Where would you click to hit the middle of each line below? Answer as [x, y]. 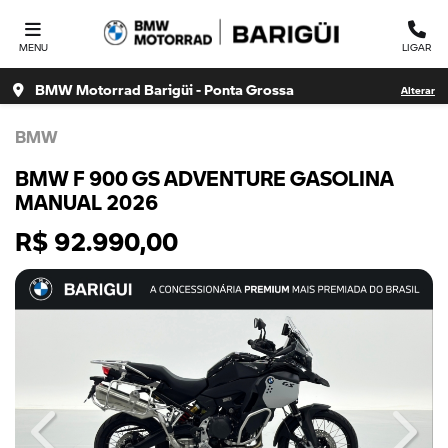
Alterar [418, 86]
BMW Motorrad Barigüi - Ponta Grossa [185, 85]
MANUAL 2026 [86, 196]
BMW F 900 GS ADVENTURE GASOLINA [204, 172]
